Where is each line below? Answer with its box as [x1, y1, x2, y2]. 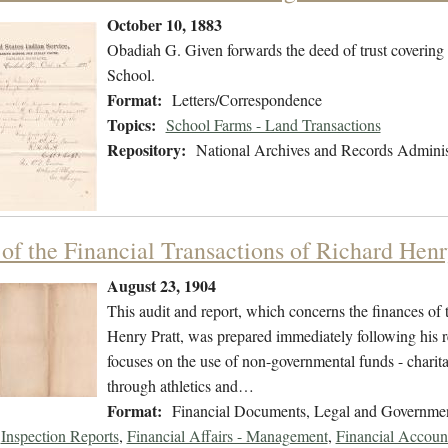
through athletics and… [106, 375, 254, 397]
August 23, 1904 [106, 274, 216, 298]
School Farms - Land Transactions [165, 114, 381, 136]
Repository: [106, 138, 186, 162]
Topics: [106, 113, 156, 137]
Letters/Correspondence [171, 89, 322, 111]
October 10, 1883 [106, 13, 222, 37]
